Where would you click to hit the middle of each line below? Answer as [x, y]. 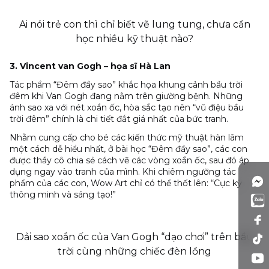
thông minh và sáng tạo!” [63, 195]
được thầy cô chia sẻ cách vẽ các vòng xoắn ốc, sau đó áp [129, 161]
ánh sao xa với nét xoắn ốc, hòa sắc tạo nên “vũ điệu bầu [127, 108]
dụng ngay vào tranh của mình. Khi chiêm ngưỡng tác [123, 172]
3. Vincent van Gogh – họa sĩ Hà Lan [90, 66]
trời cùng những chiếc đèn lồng [134, 252]
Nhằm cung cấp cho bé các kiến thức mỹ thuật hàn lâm [127, 138]
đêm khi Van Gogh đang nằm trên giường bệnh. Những [126, 96]
